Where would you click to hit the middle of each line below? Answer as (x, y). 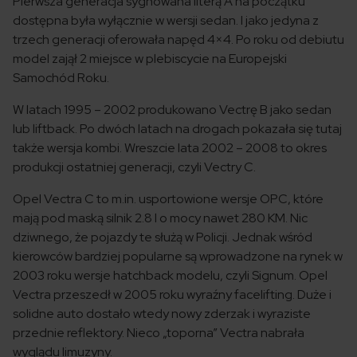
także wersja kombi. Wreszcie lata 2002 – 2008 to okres (170, 148)
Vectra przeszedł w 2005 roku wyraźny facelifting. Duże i (172, 295)
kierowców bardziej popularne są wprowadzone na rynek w (178, 257)
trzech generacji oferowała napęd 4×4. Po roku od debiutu (178, 40)
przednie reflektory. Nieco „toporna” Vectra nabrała (159, 333)
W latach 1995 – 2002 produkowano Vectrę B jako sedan (172, 110)
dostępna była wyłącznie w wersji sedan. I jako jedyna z (166, 21)
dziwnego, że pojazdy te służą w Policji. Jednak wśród (163, 237)
